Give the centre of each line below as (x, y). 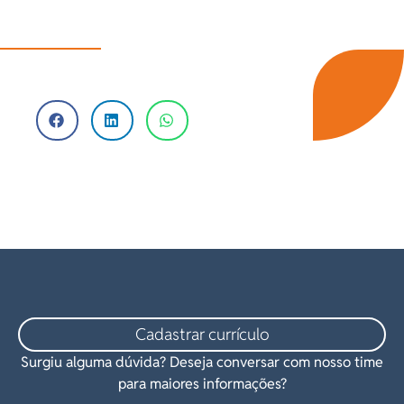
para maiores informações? (202, 384)
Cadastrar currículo (202, 335)
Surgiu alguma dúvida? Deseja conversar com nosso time (202, 363)
